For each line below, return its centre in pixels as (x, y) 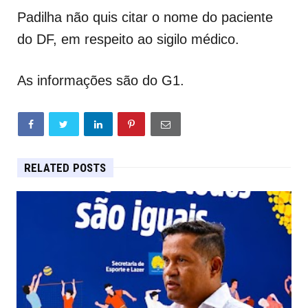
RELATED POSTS (65, 167)
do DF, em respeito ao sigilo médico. (130, 39)
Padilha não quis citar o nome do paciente (145, 17)
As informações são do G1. (101, 80)
